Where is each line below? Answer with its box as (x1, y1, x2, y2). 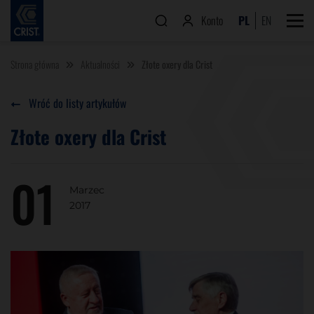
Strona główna (11, 56, 59, 71)
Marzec (69, 183, 104, 196)
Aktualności (81, 56, 120, 71)
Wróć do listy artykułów (29, 94, 126, 111)
